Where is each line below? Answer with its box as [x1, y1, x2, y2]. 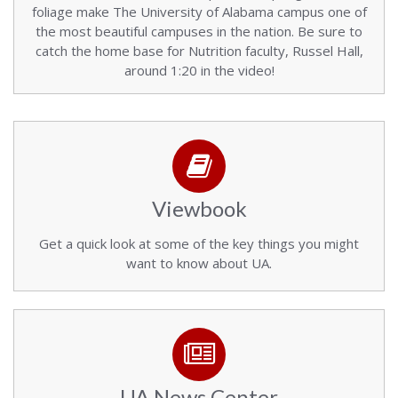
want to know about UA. [126, 254, 272, 272]
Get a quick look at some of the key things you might [39, 235, 359, 252]
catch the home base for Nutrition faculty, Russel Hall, [35, 42, 363, 60]
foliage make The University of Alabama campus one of [31, 3, 367, 20]
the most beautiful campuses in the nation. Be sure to [36, 22, 362, 40]
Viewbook [151, 195, 247, 221]
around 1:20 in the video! [123, 61, 275, 79]
